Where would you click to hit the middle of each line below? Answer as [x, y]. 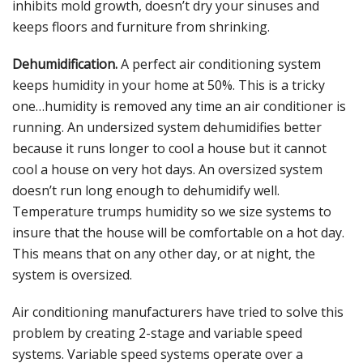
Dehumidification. [65, 64]
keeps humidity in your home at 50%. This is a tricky [169, 85]
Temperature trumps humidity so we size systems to [172, 212]
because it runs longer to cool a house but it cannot [169, 149]
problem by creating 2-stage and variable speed [157, 333]
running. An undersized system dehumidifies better [167, 128]
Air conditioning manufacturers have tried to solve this [178, 312]
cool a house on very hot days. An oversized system [167, 170]
